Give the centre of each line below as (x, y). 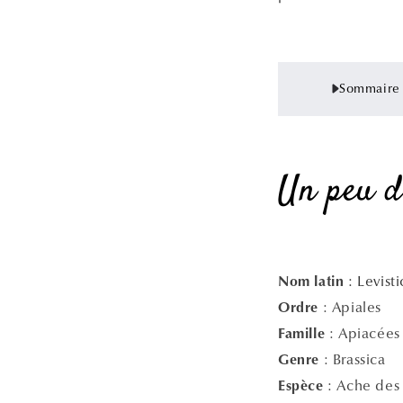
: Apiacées (363, 333)
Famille (302, 334)
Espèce (301, 386)
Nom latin (313, 282)
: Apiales (350, 307)
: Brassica (353, 359)
